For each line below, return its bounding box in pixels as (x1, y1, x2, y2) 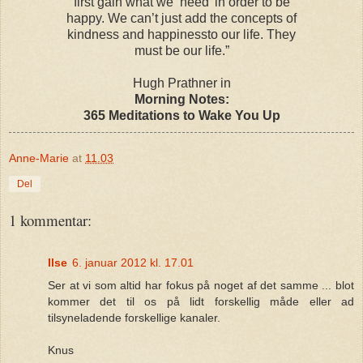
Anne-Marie (9, 151, 69, 164)
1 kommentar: (9, 209, 92, 230)
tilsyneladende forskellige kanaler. (48, 310, 220, 324)
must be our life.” (134, 43, 229, 58)
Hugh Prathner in (132, 75, 231, 90)
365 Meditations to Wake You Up (83, 108, 280, 122)
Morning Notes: (134, 92, 229, 106)
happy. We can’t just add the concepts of (66, 11, 297, 25)
